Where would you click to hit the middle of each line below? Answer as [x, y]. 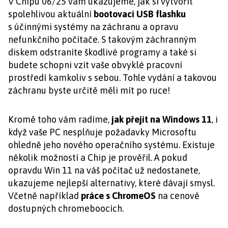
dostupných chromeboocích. [67, 209]
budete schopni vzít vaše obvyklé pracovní [95, 65]
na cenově [178, 196]
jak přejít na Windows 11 [162, 120]
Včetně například [45, 196]
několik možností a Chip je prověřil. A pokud [98, 158]
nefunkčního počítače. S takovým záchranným [102, 40]
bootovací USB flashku [140, 14]
